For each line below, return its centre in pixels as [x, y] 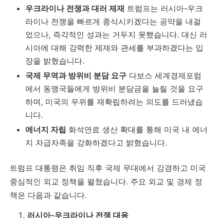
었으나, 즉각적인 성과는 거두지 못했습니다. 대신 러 [116, 35]
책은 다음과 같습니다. [48, 195]
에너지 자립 [46, 130]
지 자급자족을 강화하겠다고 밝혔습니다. [96, 143]
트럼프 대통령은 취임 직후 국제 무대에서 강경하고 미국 [108, 168]
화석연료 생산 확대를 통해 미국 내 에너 [137, 130]
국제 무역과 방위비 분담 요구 [76, 76]
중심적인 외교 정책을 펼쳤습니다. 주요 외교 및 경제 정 [106, 182]
